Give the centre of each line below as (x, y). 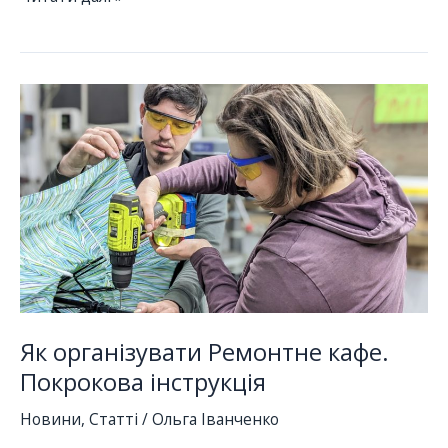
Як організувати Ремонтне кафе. (204, 351)
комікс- (46, 94)
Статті (113, 419)
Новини (50, 419)
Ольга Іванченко (215, 419)
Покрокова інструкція (143, 381)
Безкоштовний (77, 69)
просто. (47, 44)
